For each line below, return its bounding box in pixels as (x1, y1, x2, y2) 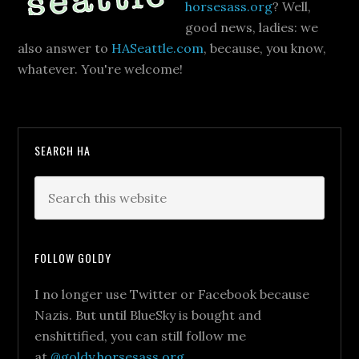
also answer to (18, 40, 112, 56)
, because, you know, (204, 40, 327, 56)
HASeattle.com (111, 40, 204, 56)
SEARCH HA (34, 142, 91, 159)
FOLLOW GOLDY (34, 249, 112, 266)
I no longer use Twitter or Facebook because (34, 286, 310, 302)
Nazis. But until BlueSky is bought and (34, 307, 262, 323)
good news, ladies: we (185, 19, 319, 35)
